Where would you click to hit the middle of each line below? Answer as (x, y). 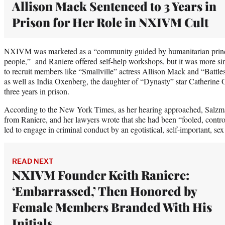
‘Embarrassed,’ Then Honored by (104, 191)
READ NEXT (33, 161)
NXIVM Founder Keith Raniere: (101, 175)
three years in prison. (37, 91)
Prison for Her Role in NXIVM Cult (110, 22)
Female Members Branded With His (112, 207)
